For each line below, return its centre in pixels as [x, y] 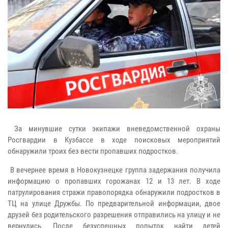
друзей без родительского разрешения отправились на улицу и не [114, 215]
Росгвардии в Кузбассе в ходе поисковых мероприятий [114, 140]
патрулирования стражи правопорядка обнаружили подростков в [114, 192]
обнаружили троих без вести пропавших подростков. [93, 151]
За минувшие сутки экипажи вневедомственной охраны [114, 129]
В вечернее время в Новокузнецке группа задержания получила [114, 170]
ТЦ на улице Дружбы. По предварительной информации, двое [114, 203]
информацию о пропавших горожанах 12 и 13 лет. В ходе [114, 181]
